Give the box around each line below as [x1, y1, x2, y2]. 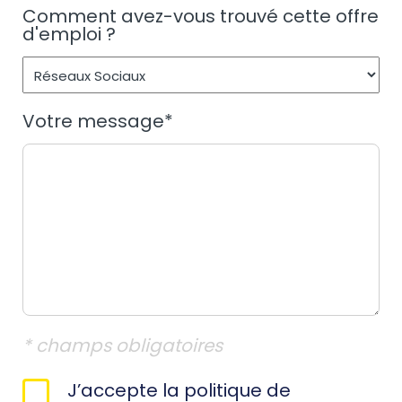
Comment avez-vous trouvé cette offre [22, 4, 379, 30]
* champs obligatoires [22, 333, 223, 359]
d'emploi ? [22, 22, 116, 48]
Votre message [22, 109, 164, 135]
